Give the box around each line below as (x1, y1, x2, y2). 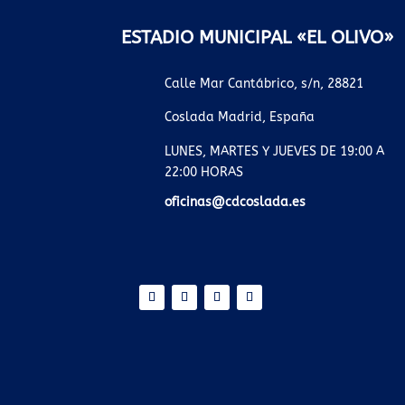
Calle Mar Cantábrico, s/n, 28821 (164, 75, 363, 91)
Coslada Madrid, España (164, 108, 315, 125)
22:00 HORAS (164, 164, 243, 180)
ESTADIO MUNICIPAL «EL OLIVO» (121, 26, 394, 48)
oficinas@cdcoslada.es (164, 193, 306, 210)
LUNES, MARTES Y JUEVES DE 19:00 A (164, 143, 384, 159)
